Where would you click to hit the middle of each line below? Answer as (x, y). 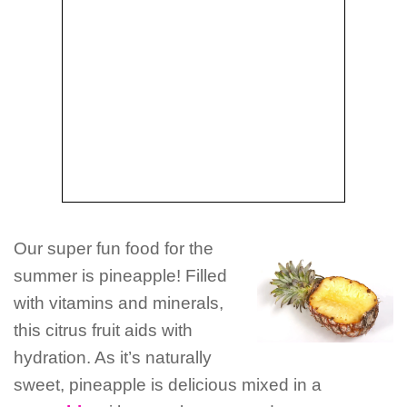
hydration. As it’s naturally (113, 357)
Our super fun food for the (114, 248)
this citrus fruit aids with (103, 330)
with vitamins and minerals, (119, 303)
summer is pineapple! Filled (120, 275)
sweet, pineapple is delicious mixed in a (168, 384)
